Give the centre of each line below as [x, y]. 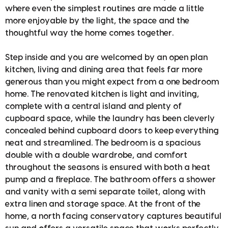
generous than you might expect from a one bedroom [112, 82]
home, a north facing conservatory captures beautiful [113, 216]
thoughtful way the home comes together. [89, 33]
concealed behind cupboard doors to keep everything [112, 131]
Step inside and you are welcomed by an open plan [106, 57]
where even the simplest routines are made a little [105, 8]
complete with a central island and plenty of [93, 106]
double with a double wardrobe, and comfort [96, 155]
